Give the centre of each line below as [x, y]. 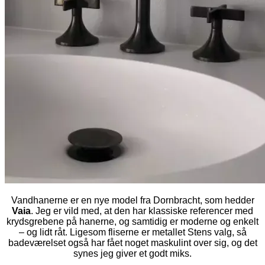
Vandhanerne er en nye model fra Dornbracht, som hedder [132, 200]
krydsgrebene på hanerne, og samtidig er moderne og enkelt [132, 221]
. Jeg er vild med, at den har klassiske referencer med [142, 211]
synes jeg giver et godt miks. [132, 253]
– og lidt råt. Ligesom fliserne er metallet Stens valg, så [132, 232]
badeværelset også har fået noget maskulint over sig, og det [132, 243]
